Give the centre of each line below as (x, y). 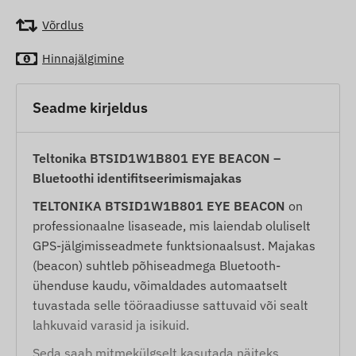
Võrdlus (63, 25)
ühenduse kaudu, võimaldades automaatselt (160, 285)
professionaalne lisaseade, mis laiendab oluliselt (172, 225)
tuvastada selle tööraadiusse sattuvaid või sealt (170, 305)
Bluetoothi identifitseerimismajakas (137, 178)
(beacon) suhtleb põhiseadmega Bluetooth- (157, 265)
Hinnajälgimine (83, 59)
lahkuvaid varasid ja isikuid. (111, 325)
